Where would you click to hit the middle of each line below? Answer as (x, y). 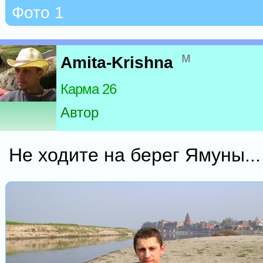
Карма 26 (88, 89)
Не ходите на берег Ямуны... (135, 155)
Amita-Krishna (117, 63)
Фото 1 (38, 13)
